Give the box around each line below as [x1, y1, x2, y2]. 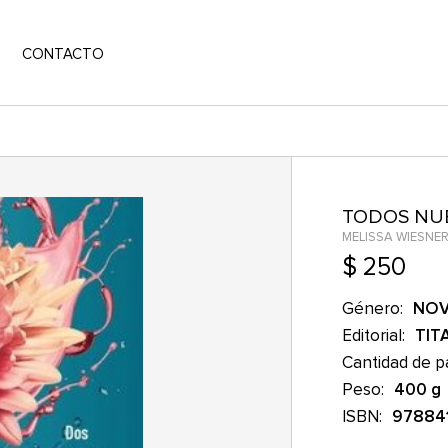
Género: [341, 298, 403, 319]
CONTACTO [21, 44, 104, 63]
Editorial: [341, 325, 405, 346]
